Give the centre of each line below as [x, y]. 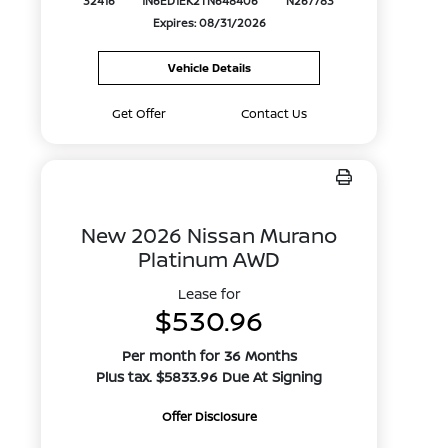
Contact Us [273, 113]
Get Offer [138, 113]
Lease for [209, 293]
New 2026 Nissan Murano [209, 235]
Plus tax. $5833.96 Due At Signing [209, 376]
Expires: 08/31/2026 [209, 23]
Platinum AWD [209, 259]
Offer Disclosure [209, 416]
